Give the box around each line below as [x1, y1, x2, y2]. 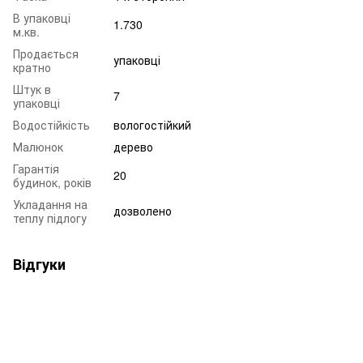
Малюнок [13, 138, 63, 155]
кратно [13, 58, 51, 75]
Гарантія [13, 160, 59, 177]
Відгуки [13, 253, 66, 275]
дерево [113, 138, 153, 155]
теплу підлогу [13, 209, 87, 226]
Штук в [13, 80, 51, 97]
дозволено [113, 202, 172, 219]
